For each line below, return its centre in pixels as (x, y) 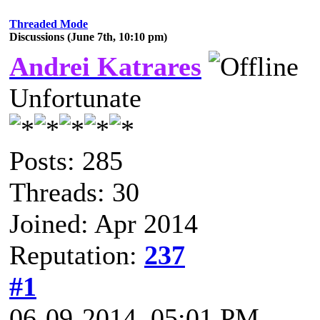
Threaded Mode (49, 24)
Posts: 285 (66, 161)
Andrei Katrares (105, 66)
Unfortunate (75, 98)
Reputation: (77, 255)
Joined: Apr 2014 (104, 224)
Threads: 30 (74, 192)
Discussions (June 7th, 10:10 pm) (88, 37)
